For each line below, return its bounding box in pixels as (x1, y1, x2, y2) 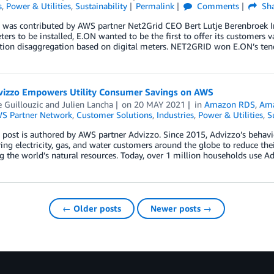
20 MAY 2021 (134, 99, 186, 110)
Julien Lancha (61, 99, 113, 110)
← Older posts (62, 203, 121, 214)
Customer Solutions (76, 109, 152, 120)
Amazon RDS (204, 99, 256, 110)
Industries (156, 109, 194, 120)
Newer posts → (150, 203, 212, 214)
